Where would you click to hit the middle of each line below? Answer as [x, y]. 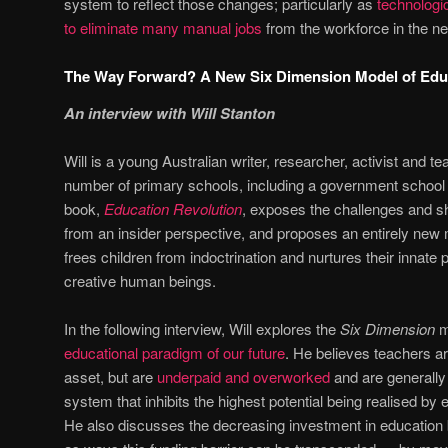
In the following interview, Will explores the [202, 329]
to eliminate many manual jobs [163, 27]
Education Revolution [173, 208]
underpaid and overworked [243, 377]
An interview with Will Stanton [169, 112]
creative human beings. [140, 280]
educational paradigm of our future [174, 353]
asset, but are [110, 377]
